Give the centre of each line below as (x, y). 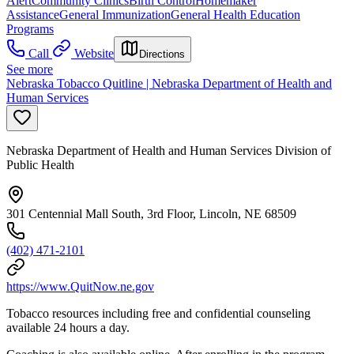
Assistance (33, 14)
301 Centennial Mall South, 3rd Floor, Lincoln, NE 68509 (151, 213)
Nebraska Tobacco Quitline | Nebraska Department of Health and (169, 83)
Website (94, 53)
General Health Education (235, 14)
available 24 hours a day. (68, 327)
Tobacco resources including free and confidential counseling (158, 313)
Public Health (40, 164)
